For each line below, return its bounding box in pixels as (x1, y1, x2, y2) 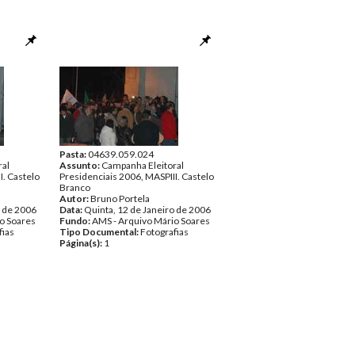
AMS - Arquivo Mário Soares (92, 215, 210, 227)
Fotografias (140, 226, 189, 238)
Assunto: (59, 159, 101, 171)
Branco (59, 181, 90, 193)
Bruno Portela (90, 193, 150, 204)
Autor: (59, 193, 90, 204)
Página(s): (59, 237, 104, 249)
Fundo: (59, 215, 92, 227)
